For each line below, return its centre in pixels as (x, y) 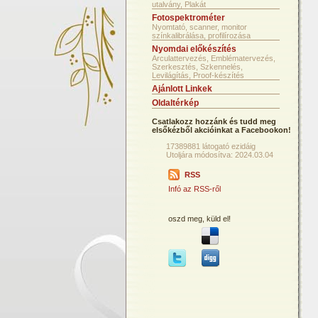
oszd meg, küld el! (199, 219)
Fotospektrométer (188, 18)
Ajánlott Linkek (182, 89)
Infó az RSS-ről (194, 189)
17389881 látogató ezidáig (211, 146)
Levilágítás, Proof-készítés (198, 75)
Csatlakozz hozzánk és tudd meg (214, 121)
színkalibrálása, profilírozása (201, 35)
